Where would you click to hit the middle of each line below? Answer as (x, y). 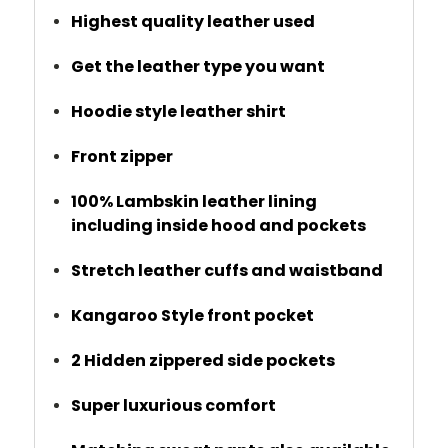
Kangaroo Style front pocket (193, 315)
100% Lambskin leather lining (194, 201)
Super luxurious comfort (174, 405)
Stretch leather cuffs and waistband (227, 270)
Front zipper (122, 156)
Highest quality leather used (193, 21)
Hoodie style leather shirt (179, 111)
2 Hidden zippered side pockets (203, 360)
